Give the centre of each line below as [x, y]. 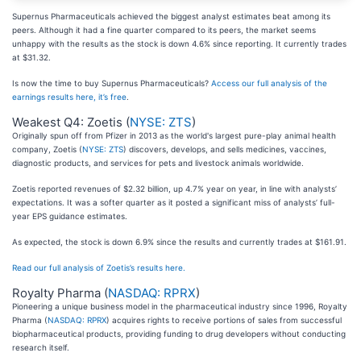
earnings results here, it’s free [69, 97]
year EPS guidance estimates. [70, 216]
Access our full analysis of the [269, 83]
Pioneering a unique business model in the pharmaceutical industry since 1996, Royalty [180, 307]
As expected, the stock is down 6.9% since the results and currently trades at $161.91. [179, 242]
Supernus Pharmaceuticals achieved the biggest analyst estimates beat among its [171, 17]
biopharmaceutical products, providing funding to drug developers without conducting [179, 334]
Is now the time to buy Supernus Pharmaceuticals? [112, 83]
